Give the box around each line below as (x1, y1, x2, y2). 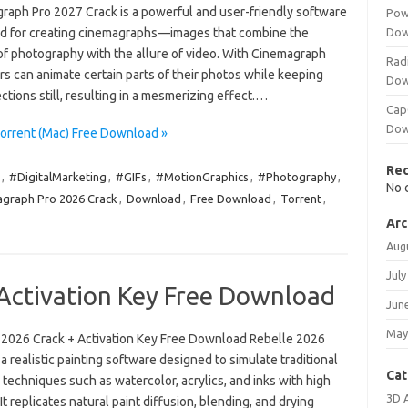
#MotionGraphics (155, 170, 249, 183)
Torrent (280, 192, 321, 205)
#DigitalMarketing (8, 170, 107, 183)
